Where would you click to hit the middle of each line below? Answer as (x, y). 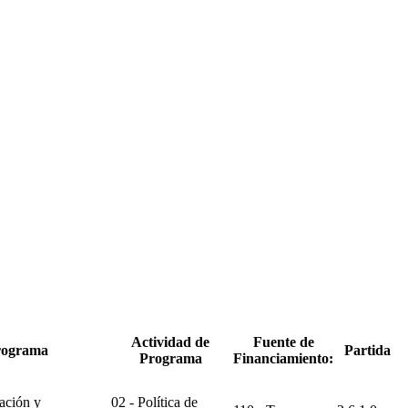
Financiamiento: (283, 358)
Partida (367, 350)
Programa (170, 358)
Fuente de (283, 342)
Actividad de (170, 342)
